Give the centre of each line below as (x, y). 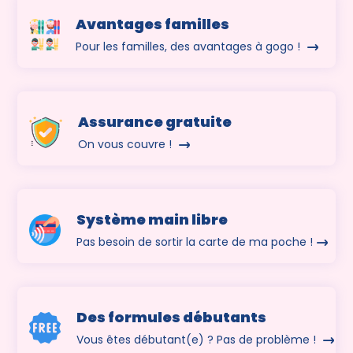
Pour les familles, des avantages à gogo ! (190, 47)
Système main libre (152, 220)
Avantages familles (153, 24)
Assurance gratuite (154, 122)
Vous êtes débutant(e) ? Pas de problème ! (198, 340)
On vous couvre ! (126, 145)
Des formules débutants (172, 318)
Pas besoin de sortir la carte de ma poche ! (195, 242)
